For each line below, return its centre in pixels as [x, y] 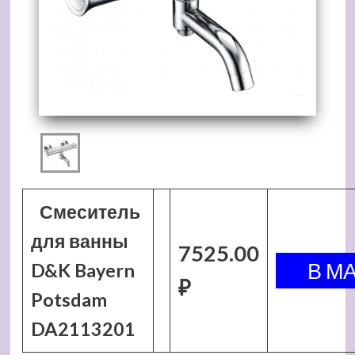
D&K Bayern [82, 270]
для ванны [79, 241]
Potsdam [69, 300]
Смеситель [90, 212]
